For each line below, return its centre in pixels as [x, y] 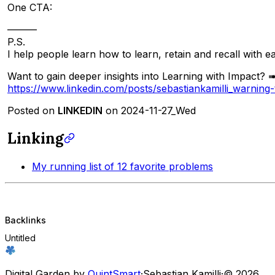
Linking [36, 139]
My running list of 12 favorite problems [122, 167]
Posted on [33, 111]
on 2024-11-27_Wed [149, 111]
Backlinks [25, 220]
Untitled [20, 238]
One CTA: [30, 8]
